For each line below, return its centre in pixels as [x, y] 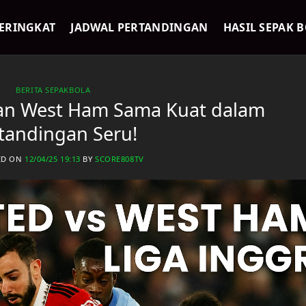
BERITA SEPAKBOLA [53, 90]
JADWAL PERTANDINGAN [139, 27]
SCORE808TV [120, 159]
